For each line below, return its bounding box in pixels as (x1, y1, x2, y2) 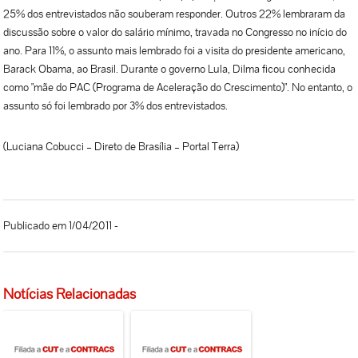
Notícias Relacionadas (3, 284, 137, 304)
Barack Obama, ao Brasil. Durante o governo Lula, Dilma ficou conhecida (3, 62, 336, 77)
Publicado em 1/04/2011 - (3, 218, 119, 233)
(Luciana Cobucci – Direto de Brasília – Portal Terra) (3, 139, 240, 154)
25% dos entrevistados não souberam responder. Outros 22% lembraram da (3, 6, 346, 22)
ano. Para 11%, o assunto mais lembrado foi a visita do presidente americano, (3, 43, 346, 58)
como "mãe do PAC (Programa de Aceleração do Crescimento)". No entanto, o (3, 80, 353, 95)
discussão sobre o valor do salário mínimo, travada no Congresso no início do (3, 25, 348, 40)
